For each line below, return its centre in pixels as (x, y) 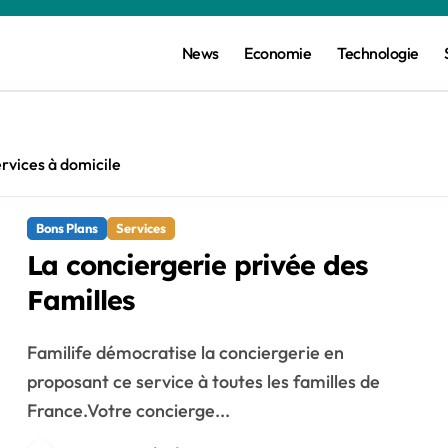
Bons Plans (66, 228)
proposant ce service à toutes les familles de (203, 381)
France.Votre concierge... (128, 410)
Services (140, 228)
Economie (278, 53)
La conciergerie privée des (197, 265)
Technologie (378, 53)
